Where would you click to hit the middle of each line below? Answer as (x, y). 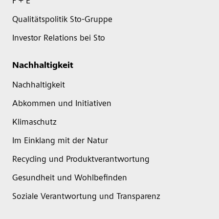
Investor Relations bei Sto (59, 39)
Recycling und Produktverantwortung (81, 160)
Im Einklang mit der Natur (60, 141)
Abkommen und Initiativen (62, 104)
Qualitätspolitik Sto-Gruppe (62, 20)
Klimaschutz (34, 123)
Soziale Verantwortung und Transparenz (86, 197)
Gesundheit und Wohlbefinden (70, 178)
